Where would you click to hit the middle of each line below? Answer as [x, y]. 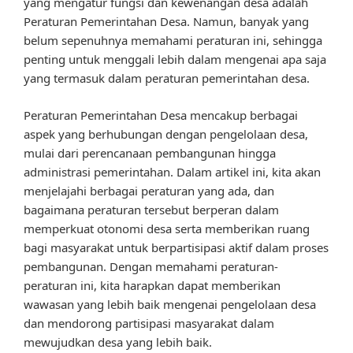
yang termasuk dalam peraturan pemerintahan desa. [167, 78]
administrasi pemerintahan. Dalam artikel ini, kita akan [172, 171]
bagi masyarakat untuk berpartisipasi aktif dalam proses [176, 247]
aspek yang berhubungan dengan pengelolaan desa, [166, 134]
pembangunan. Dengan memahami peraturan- [151, 266]
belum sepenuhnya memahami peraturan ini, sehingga [173, 41]
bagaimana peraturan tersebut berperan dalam [151, 209]
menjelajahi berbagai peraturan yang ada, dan [149, 190]
